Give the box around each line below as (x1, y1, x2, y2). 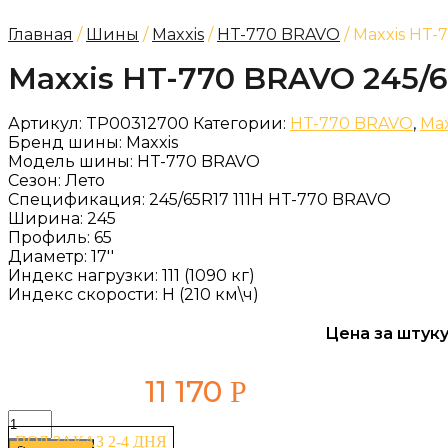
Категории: (193, 114, 286, 133)
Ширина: (8, 209, 87, 228)
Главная (8, 25, 73, 44)
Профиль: (8, 228, 94, 247)
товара (7, 427, 52, 444)
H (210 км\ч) (162, 285, 259, 304)
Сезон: (8, 171, 65, 190)
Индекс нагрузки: (8, 266, 162, 285)
